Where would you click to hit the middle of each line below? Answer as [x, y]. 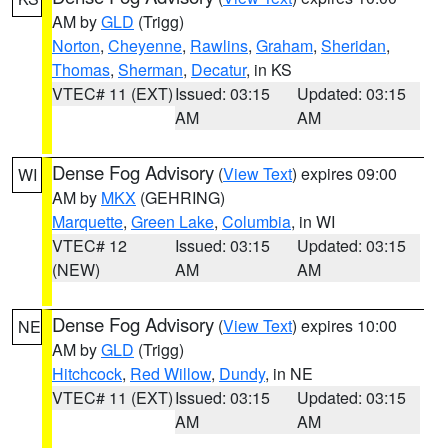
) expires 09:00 [344, 173]
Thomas [81, 69]
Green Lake [172, 221]
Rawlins [219, 45]
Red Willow [170, 373]
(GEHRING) [180, 197]
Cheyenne [145, 45]
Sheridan [353, 45]
